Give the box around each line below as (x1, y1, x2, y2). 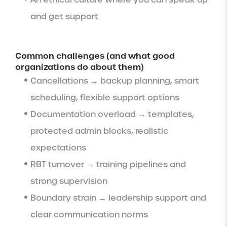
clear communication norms (30, 209, 148, 220)
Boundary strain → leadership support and (30, 192, 206, 203)
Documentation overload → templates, (30, 108, 194, 120)
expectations (30, 142, 86, 153)
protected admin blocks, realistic (30, 125, 168, 136)
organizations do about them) (15, 61, 144, 72)
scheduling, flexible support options (30, 92, 179, 103)
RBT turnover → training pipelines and (30, 159, 186, 170)
